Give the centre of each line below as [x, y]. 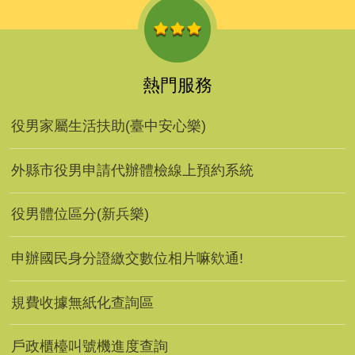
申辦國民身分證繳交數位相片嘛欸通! [127, 258]
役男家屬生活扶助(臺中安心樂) [109, 126]
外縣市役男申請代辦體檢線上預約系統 [132, 170]
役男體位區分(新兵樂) [80, 214]
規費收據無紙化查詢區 [82, 302]
